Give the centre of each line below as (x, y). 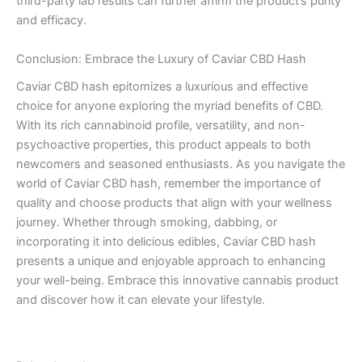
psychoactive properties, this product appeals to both (164, 144)
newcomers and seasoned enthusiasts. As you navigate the (181, 164)
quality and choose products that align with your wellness (174, 202)
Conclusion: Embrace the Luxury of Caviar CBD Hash (161, 59)
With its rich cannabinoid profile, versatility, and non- (161, 125)
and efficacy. (51, 21)
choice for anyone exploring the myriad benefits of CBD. (170, 105)
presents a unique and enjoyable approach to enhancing (171, 261)
